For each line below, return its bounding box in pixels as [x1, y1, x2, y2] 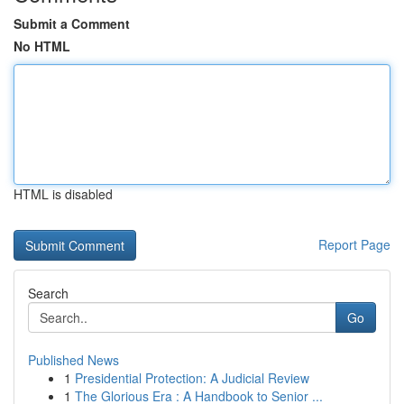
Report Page [318, 235, 390, 253]
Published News [28, 351, 119, 369]
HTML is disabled [14, 185, 113, 203]
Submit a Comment [14, 14, 130, 32]
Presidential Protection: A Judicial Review [75, 369, 309, 387]
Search [28, 284, 69, 302]
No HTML [14, 37, 70, 55]
